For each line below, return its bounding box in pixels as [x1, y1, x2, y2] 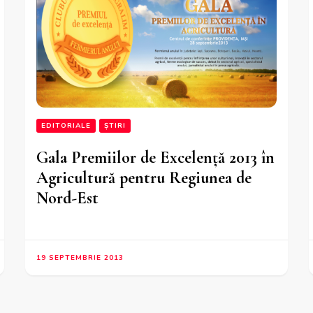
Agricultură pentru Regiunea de [36, 168, 252, 189]
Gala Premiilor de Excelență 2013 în [36, 147, 275, 168]
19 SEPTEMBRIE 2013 [36, 253, 124, 263]
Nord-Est [36, 188, 99, 209]
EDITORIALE [41, 121, 92, 131]
